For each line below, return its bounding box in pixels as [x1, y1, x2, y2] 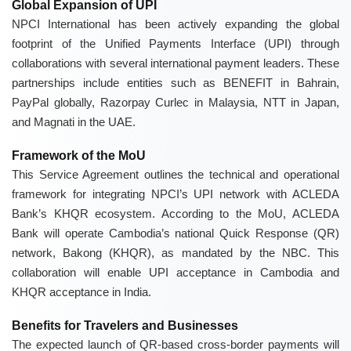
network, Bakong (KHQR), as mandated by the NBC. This [12, 246, 339, 260]
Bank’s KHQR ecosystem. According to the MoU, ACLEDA [12, 207, 339, 221]
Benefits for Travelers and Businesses [12, 319, 238, 333]
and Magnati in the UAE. [12, 115, 136, 129]
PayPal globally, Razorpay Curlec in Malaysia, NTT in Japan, [12, 96, 339, 110]
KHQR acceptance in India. [12, 285, 151, 299]
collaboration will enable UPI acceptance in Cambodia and [12, 266, 339, 280]
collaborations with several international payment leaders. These [12, 56, 339, 71]
